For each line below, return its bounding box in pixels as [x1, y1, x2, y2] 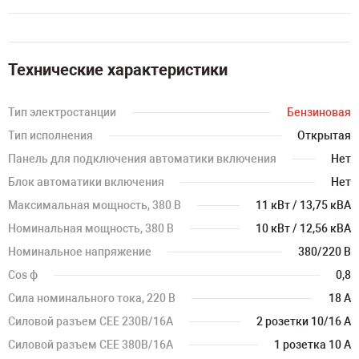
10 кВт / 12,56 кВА [256, 222, 351, 235]
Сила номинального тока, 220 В [8, 292, 175, 305]
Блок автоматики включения [8, 175, 164, 188]
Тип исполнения [8, 129, 93, 142]
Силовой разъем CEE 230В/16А [8, 315, 173, 328]
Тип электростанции [8, 106, 116, 119]
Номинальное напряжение [8, 245, 151, 258]
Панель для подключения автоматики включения [8, 152, 276, 165]
